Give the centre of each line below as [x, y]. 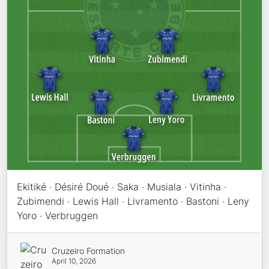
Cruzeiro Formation [88, 250]
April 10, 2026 [74, 261]
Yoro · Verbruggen [58, 215]
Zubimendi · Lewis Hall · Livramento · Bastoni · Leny [133, 201]
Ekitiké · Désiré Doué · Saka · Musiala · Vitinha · [122, 186]
